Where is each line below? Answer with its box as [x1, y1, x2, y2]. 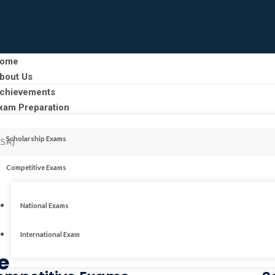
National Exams [20, 201, 69, 209]
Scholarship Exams [6, 134, 67, 142]
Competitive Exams [6, 163, 67, 171]
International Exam [20, 230, 80, 238]
